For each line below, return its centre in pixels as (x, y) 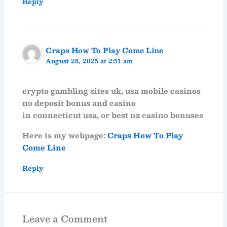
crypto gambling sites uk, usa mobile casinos (112, 90)
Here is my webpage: (65, 135)
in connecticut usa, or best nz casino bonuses (113, 115)
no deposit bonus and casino (79, 103)
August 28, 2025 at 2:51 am (89, 61)
